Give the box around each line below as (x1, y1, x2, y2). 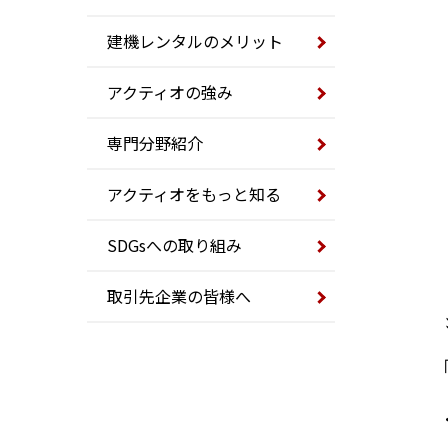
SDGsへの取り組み (107, 233, 242, 258)
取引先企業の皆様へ (107, 284, 251, 309)
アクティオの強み (107, 80, 233, 105)
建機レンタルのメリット (107, 29, 283, 54)
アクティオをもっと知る (107, 182, 281, 207)
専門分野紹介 (107, 131, 203, 156)
